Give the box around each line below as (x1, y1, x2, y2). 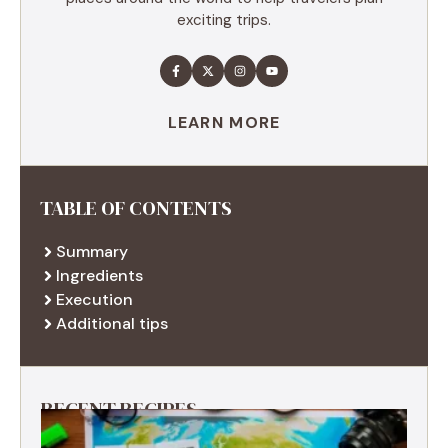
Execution (56, 288, 133, 310)
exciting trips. (177, 9, 271, 30)
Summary (56, 240, 128, 262)
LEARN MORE (167, 111, 281, 133)
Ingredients (56, 264, 143, 286)
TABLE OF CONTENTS (40, 193, 232, 222)
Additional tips (56, 312, 168, 334)
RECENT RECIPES (41, 394, 197, 423)
